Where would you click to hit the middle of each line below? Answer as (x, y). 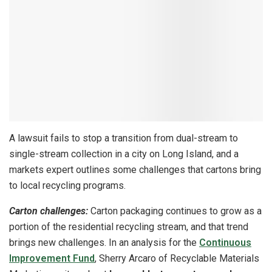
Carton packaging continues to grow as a (175, 211)
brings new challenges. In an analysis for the (104, 242)
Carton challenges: (49, 211)
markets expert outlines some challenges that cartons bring (135, 169)
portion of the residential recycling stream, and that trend (129, 226)
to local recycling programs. (67, 185)
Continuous (225, 242)
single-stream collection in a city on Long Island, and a (124, 154)
